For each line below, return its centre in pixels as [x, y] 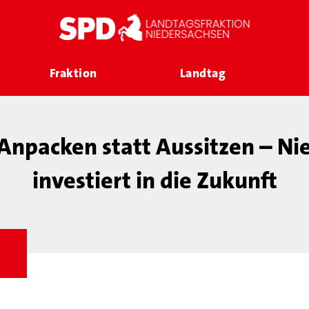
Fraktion [73, 73]
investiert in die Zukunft [154, 181]
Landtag [203, 73]
